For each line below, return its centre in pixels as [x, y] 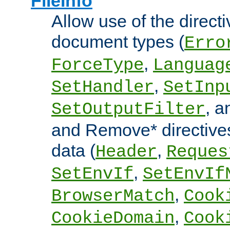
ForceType [98, 65]
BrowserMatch [113, 196]
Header [126, 152]
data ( [73, 151]
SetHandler [103, 88]
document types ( [118, 42]
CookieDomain [113, 218]
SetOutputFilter [128, 110]
